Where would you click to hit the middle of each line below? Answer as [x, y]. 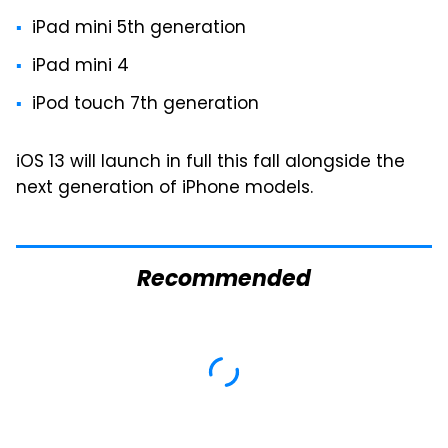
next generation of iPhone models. [164, 189]
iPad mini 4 [80, 67]
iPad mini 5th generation [139, 29]
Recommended [224, 281]
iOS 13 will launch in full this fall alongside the [210, 163]
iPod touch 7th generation [145, 105]
